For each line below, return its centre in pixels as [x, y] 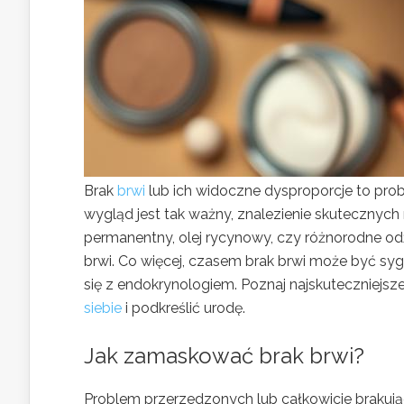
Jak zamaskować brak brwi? [224, 356]
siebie [103, 308]
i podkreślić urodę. [184, 308]
